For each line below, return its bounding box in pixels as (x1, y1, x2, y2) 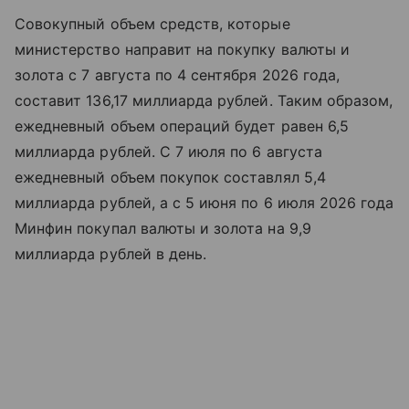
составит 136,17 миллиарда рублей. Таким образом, (15, 91, 393, 110)
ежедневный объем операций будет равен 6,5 (15, 117, 349, 136)
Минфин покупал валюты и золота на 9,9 (15, 219, 311, 238)
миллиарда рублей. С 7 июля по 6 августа (15, 142, 322, 162)
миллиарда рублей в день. (15, 245, 207, 264)
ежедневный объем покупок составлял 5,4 (15, 168, 326, 187)
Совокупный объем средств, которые (15, 15, 290, 34)
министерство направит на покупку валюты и (15, 40, 350, 59)
